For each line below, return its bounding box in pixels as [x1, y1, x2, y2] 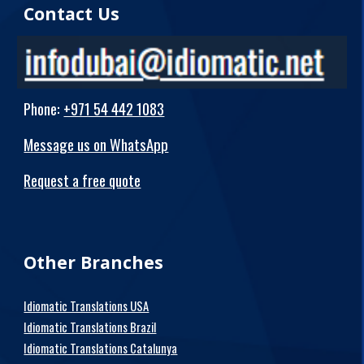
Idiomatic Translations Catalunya [24, 340, 178, 357]
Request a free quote [24, 169, 141, 192]
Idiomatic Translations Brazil [24, 318, 157, 336]
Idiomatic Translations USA [24, 297, 149, 315]
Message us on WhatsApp [24, 133, 169, 156]
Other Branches [24, 250, 164, 275]
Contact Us [24, 2, 120, 25]
